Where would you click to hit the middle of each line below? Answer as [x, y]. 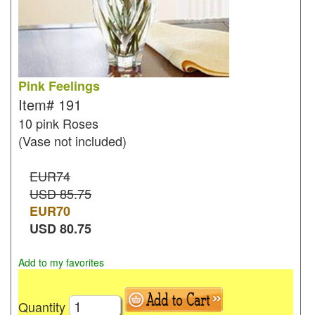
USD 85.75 [60, 193]
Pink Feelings [59, 86]
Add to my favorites [61, 262]
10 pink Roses [58, 123]
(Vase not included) [72, 141]
